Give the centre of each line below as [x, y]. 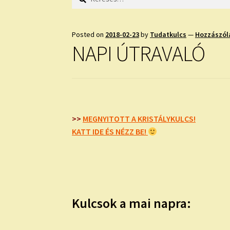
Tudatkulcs [168, 34]
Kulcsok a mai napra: [132, 204]
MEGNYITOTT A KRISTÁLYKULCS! [139, 119]
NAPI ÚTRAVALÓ [139, 53]
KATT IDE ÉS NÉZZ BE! [110, 132]
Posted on [89, 34]
